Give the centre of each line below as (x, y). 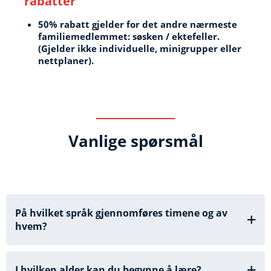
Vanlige (97, 141)
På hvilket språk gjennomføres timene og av (121, 213)
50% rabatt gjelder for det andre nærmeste (137, 24)
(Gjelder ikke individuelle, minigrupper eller (139, 48)
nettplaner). (66, 60)
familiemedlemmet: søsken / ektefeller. (129, 36)
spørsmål (165, 141)
